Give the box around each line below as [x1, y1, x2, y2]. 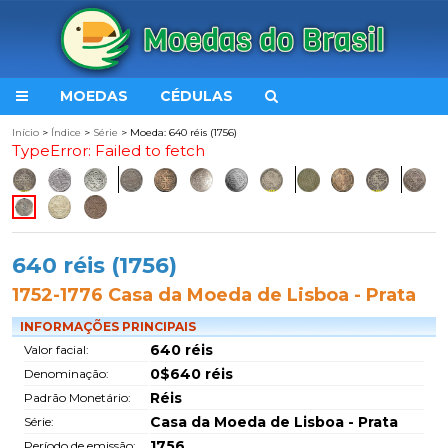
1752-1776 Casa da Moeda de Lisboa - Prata [12, 284, 416, 306]
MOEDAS [60, 87, 128, 105]
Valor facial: [24, 342, 89, 357]
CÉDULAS [160, 87, 233, 105]
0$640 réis [150, 365, 233, 383]
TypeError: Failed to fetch [12, 141, 205, 160]
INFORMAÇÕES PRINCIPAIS [20, 319, 196, 334]
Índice [51, 126, 81, 139]
